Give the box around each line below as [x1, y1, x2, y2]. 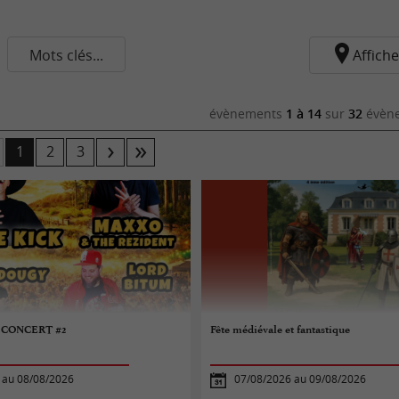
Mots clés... [29, 45, 103, 65]
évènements [209, 104, 286, 122]
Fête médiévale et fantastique [210, 322, 351, 337]
